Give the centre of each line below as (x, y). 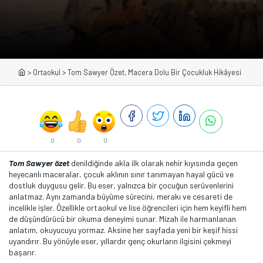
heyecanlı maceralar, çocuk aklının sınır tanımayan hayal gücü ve (121, 174)
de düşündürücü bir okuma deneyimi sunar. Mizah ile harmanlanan (122, 219)
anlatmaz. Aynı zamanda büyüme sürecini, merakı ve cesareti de (121, 196)
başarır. (23, 252)
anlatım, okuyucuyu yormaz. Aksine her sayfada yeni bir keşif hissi (123, 230)
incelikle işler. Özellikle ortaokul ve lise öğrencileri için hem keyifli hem (128, 208)
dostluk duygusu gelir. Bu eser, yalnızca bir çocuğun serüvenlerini (121, 185)
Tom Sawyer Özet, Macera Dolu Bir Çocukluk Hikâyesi (154, 72)
